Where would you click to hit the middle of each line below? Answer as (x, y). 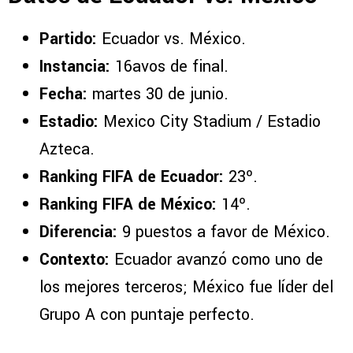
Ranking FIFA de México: (128, 205)
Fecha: (63, 95)
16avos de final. (169, 67)
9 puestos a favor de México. (224, 232)
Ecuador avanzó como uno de (216, 260)
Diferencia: (78, 232)
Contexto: (74, 260)
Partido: (68, 39)
